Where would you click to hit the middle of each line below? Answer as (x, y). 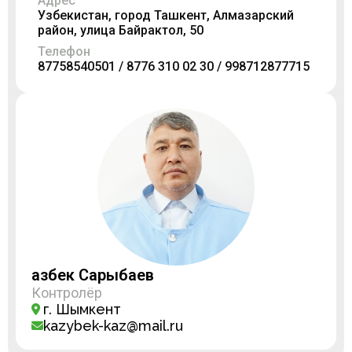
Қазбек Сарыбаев (93, 275)
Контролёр (67, 293)
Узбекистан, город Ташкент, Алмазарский (166, 15)
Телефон (64, 51)
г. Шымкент (82, 309)
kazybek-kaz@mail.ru (113, 326)
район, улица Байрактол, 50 (121, 30)
